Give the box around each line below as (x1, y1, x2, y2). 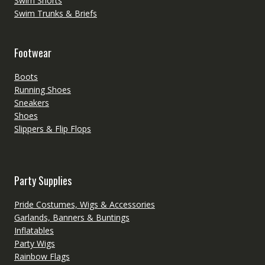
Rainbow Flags (14, 250, 70, 262)
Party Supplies (14, 172, 72, 188)
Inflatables (14, 224, 54, 236)
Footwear (14, 44, 51, 60)
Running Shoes (14, 83, 71, 95)
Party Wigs (14, 237, 55, 249)
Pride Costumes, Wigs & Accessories (14, 198, 155, 210)
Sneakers (14, 96, 49, 108)
